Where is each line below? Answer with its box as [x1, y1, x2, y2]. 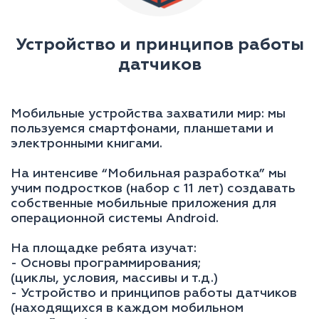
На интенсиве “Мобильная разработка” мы [11, 167, 286, 180]
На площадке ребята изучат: [11, 241, 197, 255]
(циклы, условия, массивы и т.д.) [11, 271, 218, 285]
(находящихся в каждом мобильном [11, 301, 244, 315]
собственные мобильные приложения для [11, 197, 276, 210]
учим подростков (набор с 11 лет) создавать [11, 182, 296, 195]
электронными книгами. [11, 137, 162, 150]
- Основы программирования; [11, 256, 201, 270]
